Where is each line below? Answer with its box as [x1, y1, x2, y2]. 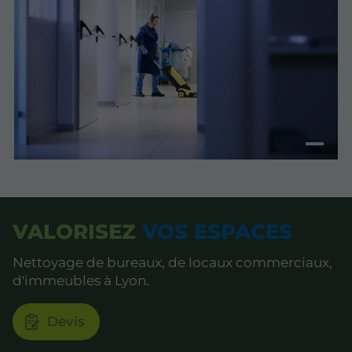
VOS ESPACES [136, 219, 292, 245]
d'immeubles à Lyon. [13, 272, 149, 288]
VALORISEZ [13, 219, 136, 245]
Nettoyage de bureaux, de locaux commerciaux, [13, 254, 332, 270]
